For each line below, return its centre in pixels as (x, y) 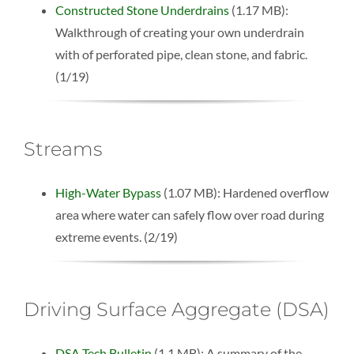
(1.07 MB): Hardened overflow (245, 193)
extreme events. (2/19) (116, 237)
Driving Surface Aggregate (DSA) (176, 310)
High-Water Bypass (108, 193)
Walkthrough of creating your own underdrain (179, 32)
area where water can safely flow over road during (189, 215)
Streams (62, 149)
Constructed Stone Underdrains (142, 10)
